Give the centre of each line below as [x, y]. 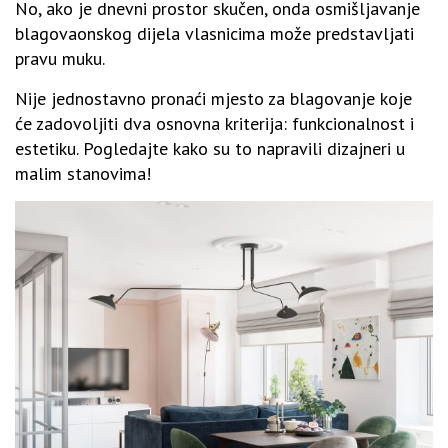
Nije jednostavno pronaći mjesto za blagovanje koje [213, 98]
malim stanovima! [83, 173]
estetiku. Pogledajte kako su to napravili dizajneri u [210, 148]
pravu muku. [60, 58]
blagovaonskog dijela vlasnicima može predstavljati [214, 33]
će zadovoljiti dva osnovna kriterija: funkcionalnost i [214, 123]
